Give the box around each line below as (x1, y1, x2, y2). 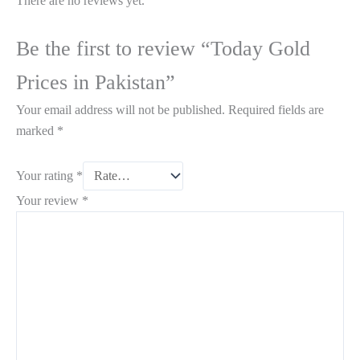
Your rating (16, 169, 76, 183)
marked (16, 123, 57, 137)
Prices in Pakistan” (16, 70, 175, 94)
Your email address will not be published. (16, 102, 225, 117)
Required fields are (228, 102, 324, 117)
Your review (16, 194, 82, 208)
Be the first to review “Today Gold (16, 36, 310, 60)
